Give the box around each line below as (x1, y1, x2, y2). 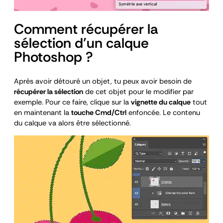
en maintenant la (14, 108, 71, 117)
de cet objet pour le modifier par (83, 87, 194, 97)
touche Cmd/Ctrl (71, 108, 126, 117)
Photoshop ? (14, 48, 93, 67)
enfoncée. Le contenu (126, 108, 200, 117)
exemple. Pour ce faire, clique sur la (14, 97, 131, 107)
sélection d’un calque (14, 34, 149, 53)
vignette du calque (131, 97, 191, 107)
